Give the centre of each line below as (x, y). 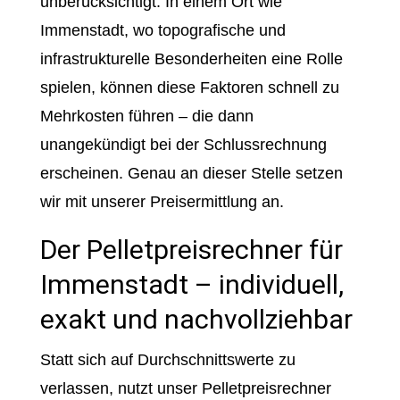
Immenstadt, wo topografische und (162, 30)
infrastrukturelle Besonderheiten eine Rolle (191, 59)
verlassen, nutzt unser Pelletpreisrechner (185, 388)
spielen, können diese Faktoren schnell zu (189, 87)
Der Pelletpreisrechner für (191, 250)
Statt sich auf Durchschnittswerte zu (167, 360)
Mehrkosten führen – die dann (146, 116)
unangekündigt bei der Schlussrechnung (183, 145)
